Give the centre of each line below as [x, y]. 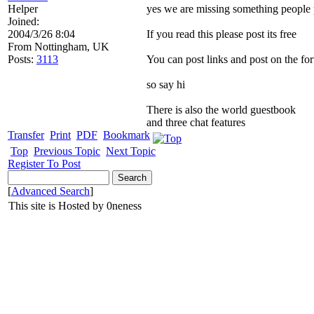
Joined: [23, 21]
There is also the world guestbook [221, 110]
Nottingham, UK [70, 47]
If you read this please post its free [221, 34]
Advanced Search [50, 191]
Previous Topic [67, 151]
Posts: [21, 59]
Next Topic [131, 151]
